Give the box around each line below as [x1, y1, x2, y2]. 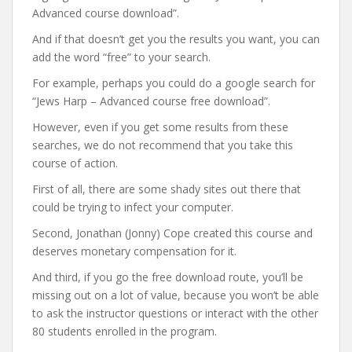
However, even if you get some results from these [32, 119, 288, 134]
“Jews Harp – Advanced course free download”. [32, 93, 270, 108]
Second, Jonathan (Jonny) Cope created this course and [32, 225, 313, 240]
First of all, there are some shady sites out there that [32, 181, 301, 196]
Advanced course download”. [32, 5, 179, 20]
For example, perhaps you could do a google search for [32, 75, 315, 90]
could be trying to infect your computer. [32, 199, 233, 214]
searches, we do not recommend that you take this [32, 137, 293, 152]
